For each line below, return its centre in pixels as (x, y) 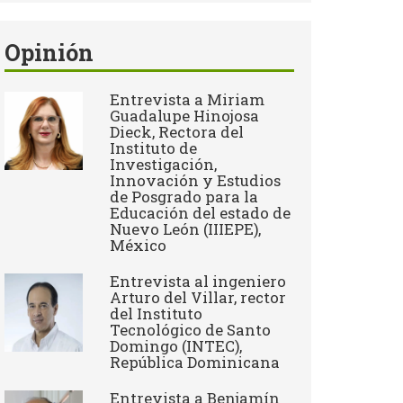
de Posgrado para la (184, 197)
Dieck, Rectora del (177, 132)
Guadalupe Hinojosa (185, 116)
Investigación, (164, 164)
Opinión (49, 53)
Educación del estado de (201, 213)
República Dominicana (195, 362)
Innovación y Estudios (196, 180)
